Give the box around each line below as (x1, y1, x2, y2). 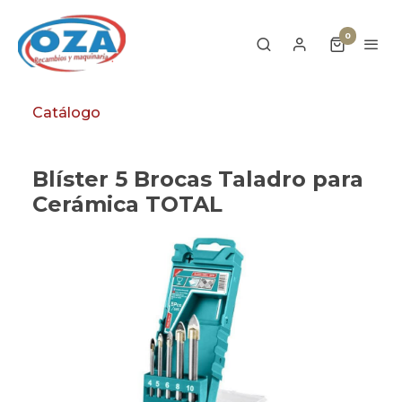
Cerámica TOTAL (32, 190, 223, 217)
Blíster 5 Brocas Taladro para (32, 165, 363, 192)
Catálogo (32, 103, 100, 121)
